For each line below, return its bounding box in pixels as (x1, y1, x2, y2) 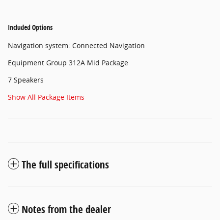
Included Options (8, 22, 53, 32)
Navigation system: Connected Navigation (8, 40, 145, 50)
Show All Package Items (8, 92, 84, 102)
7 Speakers (8, 75, 44, 84)
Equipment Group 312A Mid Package (8, 57, 128, 67)
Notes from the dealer (22, 202, 111, 216)
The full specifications (22, 157, 109, 171)
